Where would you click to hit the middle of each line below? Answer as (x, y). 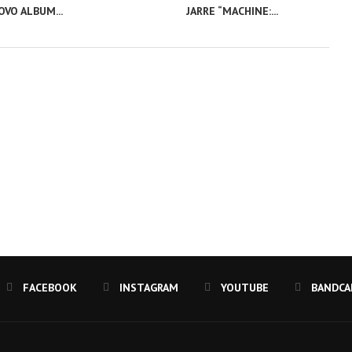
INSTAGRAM (149, 288)
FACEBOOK (50, 288)
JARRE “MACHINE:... (233, 11)
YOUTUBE (245, 288)
